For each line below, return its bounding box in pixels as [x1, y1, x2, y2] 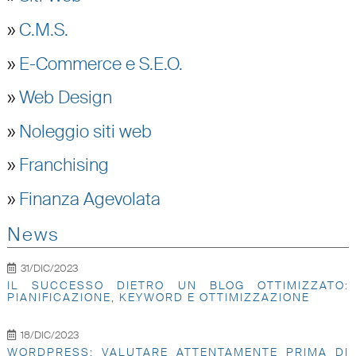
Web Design [18, 87, 112, 110]
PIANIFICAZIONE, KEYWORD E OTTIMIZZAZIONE [6, 289, 310, 304]
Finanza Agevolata [18, 188, 161, 211]
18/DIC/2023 [20, 327, 79, 342]
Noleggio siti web [18, 120, 152, 143]
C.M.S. [18, 18, 68, 41]
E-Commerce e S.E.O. [18, 52, 183, 75]
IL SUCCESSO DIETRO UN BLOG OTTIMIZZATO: [6, 277, 350, 292]
